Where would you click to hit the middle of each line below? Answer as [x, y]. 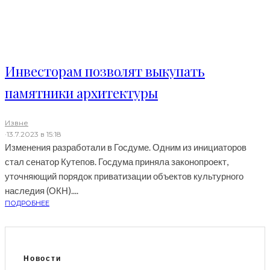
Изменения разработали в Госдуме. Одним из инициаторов [126, 147]
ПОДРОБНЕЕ [27, 203]
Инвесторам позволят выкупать [105, 71]
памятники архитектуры [81, 93]
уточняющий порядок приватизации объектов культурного [124, 176]
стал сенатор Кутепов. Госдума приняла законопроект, [117, 162]
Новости [42, 259]
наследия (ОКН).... [42, 191]
